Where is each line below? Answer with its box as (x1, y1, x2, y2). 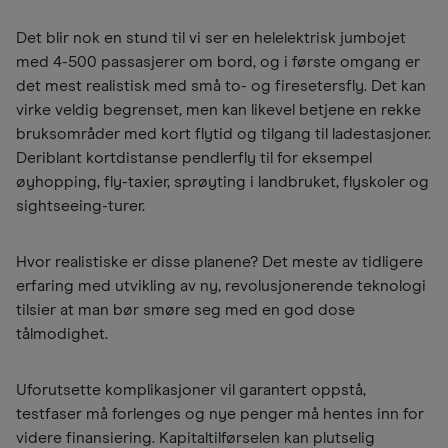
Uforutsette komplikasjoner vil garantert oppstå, (16, 382, 366, 399)
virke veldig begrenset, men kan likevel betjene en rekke (16, 102, 421, 119)
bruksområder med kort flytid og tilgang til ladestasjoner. (16, 126, 431, 143)
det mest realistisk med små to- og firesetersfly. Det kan (16, 78, 426, 95)
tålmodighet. (16, 326, 108, 343)
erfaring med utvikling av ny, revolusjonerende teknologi (16, 278, 426, 295)
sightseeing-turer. (16, 198, 145, 215)
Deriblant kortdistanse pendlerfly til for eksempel (16, 150, 372, 167)
